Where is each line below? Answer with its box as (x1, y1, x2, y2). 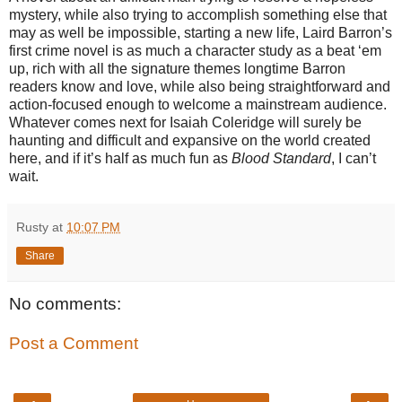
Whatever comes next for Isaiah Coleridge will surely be (9, 115, 362, 131)
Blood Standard (232, 151, 331, 167)
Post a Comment (9, 334, 138, 354)
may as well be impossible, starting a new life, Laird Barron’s (9, 25, 392, 41)
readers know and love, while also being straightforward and (9, 79, 390, 95)
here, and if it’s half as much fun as (9, 151, 232, 167)
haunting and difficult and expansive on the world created (9, 133, 371, 149)
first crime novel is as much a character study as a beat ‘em (9, 43, 381, 59)
